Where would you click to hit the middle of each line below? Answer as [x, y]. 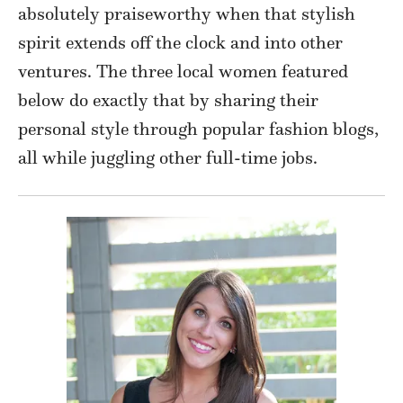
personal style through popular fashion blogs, [198, 129]
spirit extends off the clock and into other [180, 43]
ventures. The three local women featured [183, 72]
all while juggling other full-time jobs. [168, 158]
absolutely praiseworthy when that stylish [187, 14]
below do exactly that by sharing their [168, 100]
